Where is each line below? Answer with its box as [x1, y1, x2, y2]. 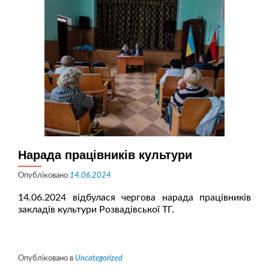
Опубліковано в [18, 255, 75, 262]
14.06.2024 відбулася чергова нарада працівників [18, 193, 251, 202]
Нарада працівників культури [18, 148, 192, 162]
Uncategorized [75, 255, 122, 262]
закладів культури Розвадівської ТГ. [18, 205, 174, 214]
